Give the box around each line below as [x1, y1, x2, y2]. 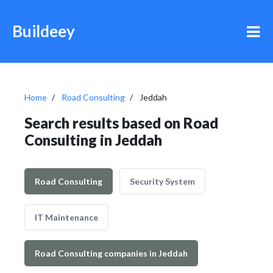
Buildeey [12, 21, 75, 41]
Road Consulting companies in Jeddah [35, 248, 188, 258]
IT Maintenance [35, 212, 98, 222]
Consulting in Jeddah [24, 131, 162, 149]
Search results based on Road [24, 114, 218, 132]
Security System [130, 176, 195, 186]
